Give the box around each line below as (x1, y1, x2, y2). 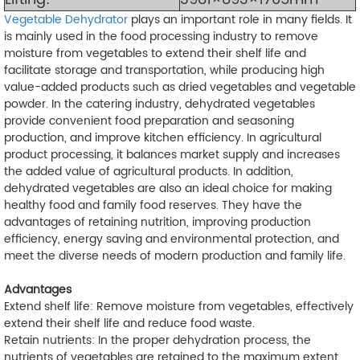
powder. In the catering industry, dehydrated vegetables (4, 94, 315, 113)
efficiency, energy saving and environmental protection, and (4, 229, 339, 248)
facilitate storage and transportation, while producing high (4, 60, 325, 80)
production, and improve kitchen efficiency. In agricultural (4, 128, 321, 147)
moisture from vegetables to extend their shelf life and (4, 43, 306, 63)
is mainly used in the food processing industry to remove (4, 27, 318, 46)
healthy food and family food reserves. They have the (4, 195, 302, 215)
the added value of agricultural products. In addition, (4, 162, 293, 181)
